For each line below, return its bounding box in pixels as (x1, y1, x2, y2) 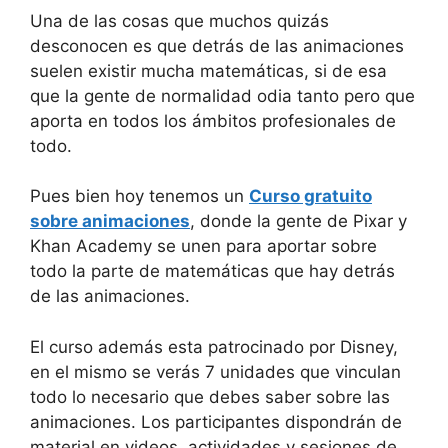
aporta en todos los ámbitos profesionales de (30, 110, 396, 131)
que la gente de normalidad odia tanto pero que (30, 85, 415, 106)
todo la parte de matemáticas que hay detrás (30, 261, 395, 281)
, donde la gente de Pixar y (190, 211, 407, 231)
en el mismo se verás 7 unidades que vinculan (30, 361, 401, 382)
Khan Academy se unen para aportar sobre (30, 236, 377, 256)
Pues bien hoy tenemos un (30, 186, 249, 206)
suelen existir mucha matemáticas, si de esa (30, 60, 387, 81)
